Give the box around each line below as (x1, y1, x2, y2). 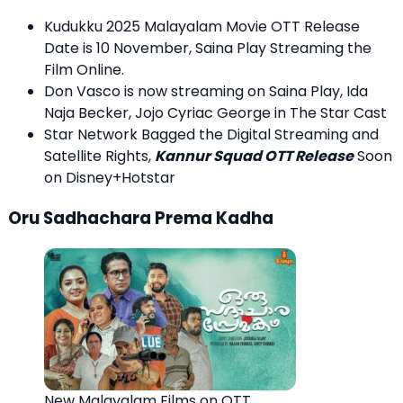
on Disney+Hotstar (44, 166, 175, 188)
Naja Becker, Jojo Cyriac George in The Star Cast (44, 102, 387, 123)
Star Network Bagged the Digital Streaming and (44, 123, 379, 145)
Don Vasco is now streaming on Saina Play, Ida (44, 80, 368, 102)
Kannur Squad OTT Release (155, 145, 354, 166)
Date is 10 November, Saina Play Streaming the (44, 37, 372, 58)
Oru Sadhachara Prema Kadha (8, 206, 273, 231)
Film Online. (44, 58, 124, 80)
